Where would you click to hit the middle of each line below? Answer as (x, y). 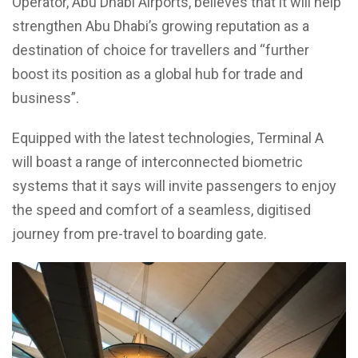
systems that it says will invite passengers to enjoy (174, 185)
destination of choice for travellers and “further (161, 50)
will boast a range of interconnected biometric (157, 161)
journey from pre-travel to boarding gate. (139, 233)
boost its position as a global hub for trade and (157, 74)
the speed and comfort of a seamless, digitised (161, 209)
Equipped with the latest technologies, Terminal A (168, 137)
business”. (46, 97)
